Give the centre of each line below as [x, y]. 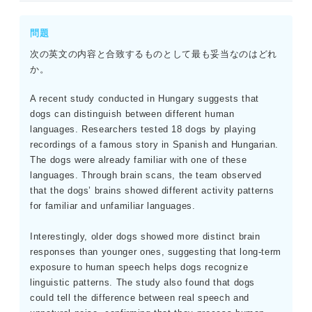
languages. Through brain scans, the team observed [146, 175]
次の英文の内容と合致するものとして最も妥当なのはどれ [154, 54]
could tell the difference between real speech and [140, 298]
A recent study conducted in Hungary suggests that [145, 99]
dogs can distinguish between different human [132, 114]
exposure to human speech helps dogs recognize [139, 267]
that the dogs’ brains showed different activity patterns [152, 191]
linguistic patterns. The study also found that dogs [143, 283]
